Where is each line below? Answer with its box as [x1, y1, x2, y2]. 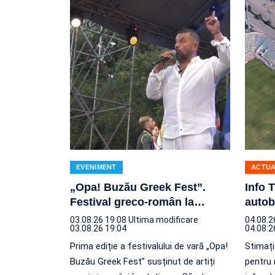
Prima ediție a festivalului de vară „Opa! [70, 240, 228, 252]
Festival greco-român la [70, 195, 194, 208]
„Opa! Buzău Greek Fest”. [70, 180, 206, 193]
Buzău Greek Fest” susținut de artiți [70, 255, 215, 267]
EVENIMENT [76, 163, 117, 171]
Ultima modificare [128, 214, 198, 225]
